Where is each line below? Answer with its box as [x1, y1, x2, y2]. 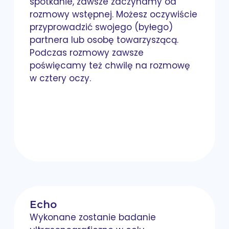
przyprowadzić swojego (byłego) [30, 21, 173, 34]
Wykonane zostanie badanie [30, 211, 156, 224]
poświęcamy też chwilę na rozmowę [30, 59, 191, 72]
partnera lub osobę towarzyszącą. [30, 34, 179, 47]
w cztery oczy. [30, 72, 91, 85]
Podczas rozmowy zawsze [30, 47, 144, 59]
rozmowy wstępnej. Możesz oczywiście [30, 8, 198, 21]
